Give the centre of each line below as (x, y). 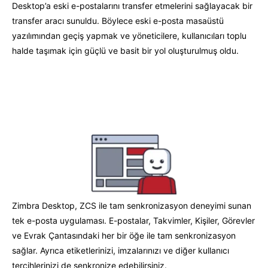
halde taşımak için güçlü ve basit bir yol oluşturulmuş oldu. (125, 50)
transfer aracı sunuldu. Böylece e (76, 20)
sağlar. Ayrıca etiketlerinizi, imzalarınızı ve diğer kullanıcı (121, 251)
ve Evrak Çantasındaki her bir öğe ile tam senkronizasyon (124, 236)
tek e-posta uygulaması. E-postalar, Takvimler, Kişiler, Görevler (133, 221)
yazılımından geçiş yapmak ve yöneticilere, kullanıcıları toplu (129, 35)
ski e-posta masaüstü (182, 20)
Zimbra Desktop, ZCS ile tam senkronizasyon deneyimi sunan (132, 206)
